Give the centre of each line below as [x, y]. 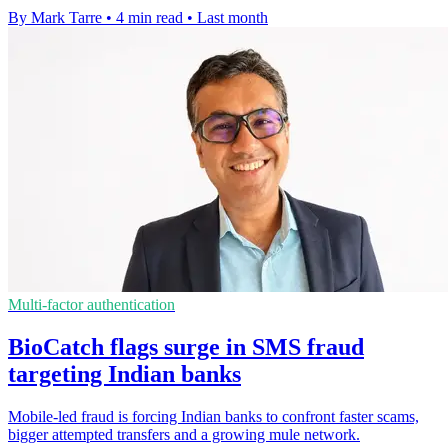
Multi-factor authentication [91, 304]
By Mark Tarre [55, 17]
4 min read [149, 17]
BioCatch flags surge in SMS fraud [186, 346]
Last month [232, 17]
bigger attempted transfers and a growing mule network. [184, 434]
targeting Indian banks [124, 373]
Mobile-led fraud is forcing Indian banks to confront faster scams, [213, 416]
